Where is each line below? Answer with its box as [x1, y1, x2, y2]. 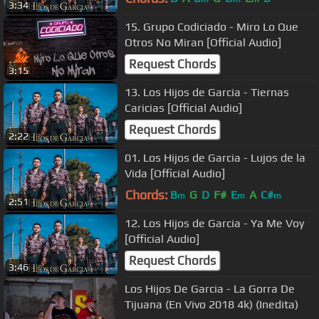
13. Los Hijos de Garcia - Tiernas [125, 85, 289, 99]
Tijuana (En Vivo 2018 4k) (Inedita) [125, 297, 298, 311]
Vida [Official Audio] [125, 166, 225, 180]
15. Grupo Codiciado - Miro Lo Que [125, 19, 298, 33]
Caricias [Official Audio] [125, 100, 242, 115]
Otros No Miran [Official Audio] [125, 35, 281, 49]
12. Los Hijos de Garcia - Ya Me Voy [125, 216, 304, 230]
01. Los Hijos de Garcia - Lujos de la [125, 150, 305, 164]
